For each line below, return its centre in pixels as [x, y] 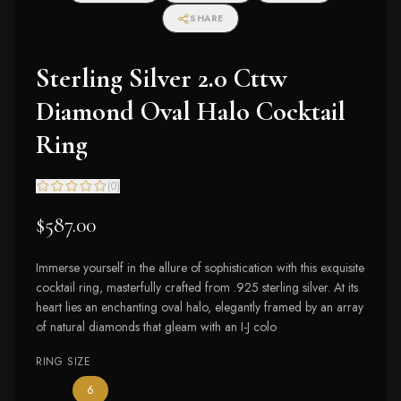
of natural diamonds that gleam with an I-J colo [156, 327]
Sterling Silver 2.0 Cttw [162, 78]
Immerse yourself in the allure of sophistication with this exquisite [200, 268]
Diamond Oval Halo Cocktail [191, 111]
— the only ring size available [162, 389]
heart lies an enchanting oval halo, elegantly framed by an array [200, 307]
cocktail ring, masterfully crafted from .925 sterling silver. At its [197, 287]
